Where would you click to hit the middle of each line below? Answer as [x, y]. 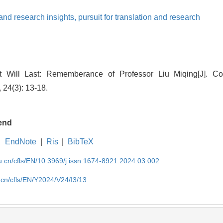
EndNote [21, 141]
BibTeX [81, 141]
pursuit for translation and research [139, 17]
